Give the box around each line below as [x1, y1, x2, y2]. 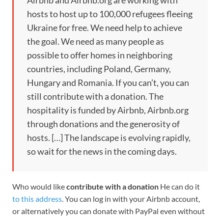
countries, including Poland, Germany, [27, 63, 171, 75]
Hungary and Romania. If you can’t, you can [27, 77, 189, 88]
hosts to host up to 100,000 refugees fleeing [27, 8, 192, 20]
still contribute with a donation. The [27, 91, 164, 102]
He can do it [159, 182, 200, 192]
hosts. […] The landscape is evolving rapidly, [27, 132, 191, 143]
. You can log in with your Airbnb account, [62, 194, 200, 204]
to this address [12, 194, 62, 204]
